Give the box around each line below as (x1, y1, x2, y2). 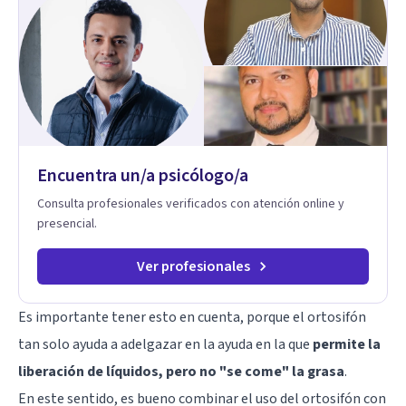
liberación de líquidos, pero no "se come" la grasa (18, 361, 344, 382)
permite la (313, 333, 381, 354)
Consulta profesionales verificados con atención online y (37, 194, 344, 213)
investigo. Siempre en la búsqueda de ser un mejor (34, 5, 310, 24)
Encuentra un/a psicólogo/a (37, 162, 248, 188)
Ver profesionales (136, 256, 250, 276)
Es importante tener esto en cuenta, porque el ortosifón (18, 306, 366, 327)
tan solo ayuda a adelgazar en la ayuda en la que (18, 333, 313, 354)
